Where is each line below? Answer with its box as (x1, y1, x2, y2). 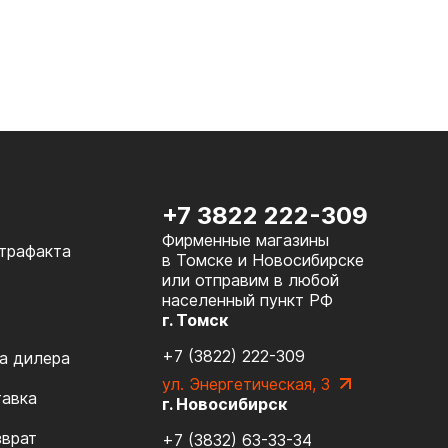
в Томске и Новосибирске (162, 249, 364, 270)
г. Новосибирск (162, 393, 287, 414)
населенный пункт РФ (162, 289, 333, 310)
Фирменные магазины (162, 229, 329, 250)
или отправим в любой (162, 269, 339, 290)
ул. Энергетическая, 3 (162, 373, 330, 394)
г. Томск (162, 309, 228, 330)
